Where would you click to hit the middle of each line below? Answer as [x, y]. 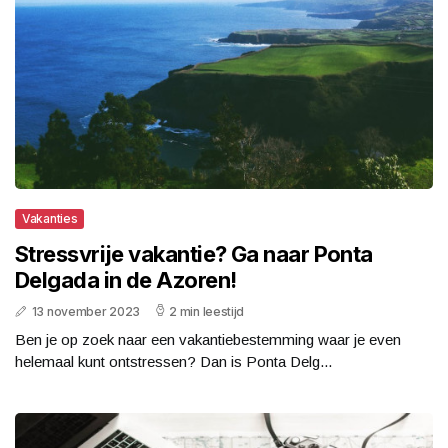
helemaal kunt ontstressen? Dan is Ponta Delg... [173, 361]
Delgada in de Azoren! [126, 279]
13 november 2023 [85, 311]
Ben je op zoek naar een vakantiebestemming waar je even [208, 339]
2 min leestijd [207, 311]
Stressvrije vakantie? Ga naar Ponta [194, 253]
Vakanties [50, 218]
